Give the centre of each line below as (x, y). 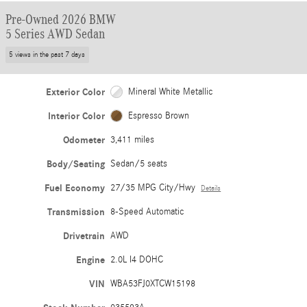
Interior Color (77, 116)
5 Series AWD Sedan (55, 34)
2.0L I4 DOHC (137, 259)
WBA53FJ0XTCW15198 (153, 283)
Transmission (76, 212)
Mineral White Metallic (170, 91)
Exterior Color (76, 92)
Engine (91, 260)
